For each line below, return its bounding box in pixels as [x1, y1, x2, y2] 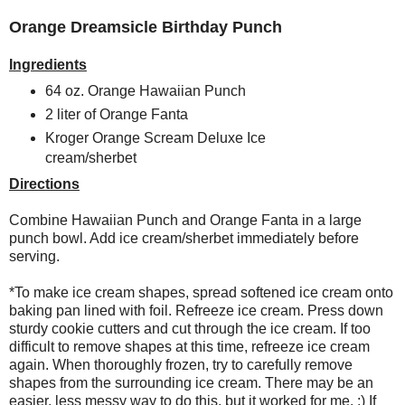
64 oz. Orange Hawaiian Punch [44, 82, 246, 99]
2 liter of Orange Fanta [44, 106, 188, 122]
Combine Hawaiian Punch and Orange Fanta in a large [9, 212, 362, 228]
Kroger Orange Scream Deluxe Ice [44, 129, 266, 146]
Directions [9, 175, 80, 192]
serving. [9, 248, 60, 264]
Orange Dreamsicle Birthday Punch [9, 17, 282, 36]
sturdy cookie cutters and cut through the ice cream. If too [9, 320, 371, 336]
